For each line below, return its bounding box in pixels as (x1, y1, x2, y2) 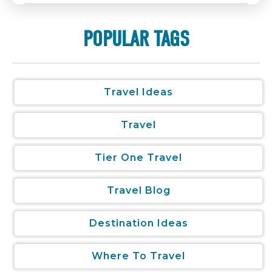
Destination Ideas (89, 217, 188, 229)
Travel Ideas (104, 86, 173, 98)
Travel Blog (106, 185, 171, 197)
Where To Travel (92, 250, 185, 262)
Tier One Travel (95, 152, 182, 164)
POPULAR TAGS (83, 27, 189, 52)
